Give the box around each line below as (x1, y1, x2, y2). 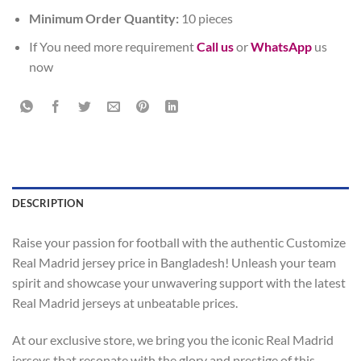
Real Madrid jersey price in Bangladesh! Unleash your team (12, 254, 336, 270)
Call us (196, 38, 234, 54)
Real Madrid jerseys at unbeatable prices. (12, 294, 238, 310)
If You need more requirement (28, 38, 197, 54)
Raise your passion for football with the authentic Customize (12, 234, 346, 250)
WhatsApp (250, 38, 312, 54)
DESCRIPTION (12, 196, 84, 210)
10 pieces (178, 10, 233, 27)
